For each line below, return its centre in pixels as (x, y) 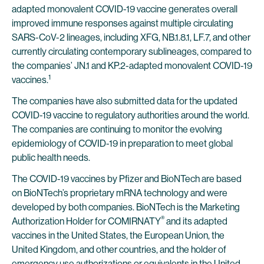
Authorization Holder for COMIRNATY (86, 221)
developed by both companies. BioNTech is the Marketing (126, 207)
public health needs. (51, 158)
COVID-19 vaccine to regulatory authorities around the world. (131, 115)
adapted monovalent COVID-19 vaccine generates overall (125, 9)
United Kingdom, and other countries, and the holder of (119, 250)
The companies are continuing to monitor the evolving (117, 129)
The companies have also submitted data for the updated (125, 101)
